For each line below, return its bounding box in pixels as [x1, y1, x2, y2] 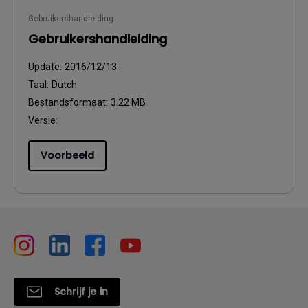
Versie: [28, 115, 58, 126]
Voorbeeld [41, 148, 94, 162]
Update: [28, 61, 65, 72]
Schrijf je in [54, 285, 109, 298]
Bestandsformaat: [28, 97, 111, 108]
